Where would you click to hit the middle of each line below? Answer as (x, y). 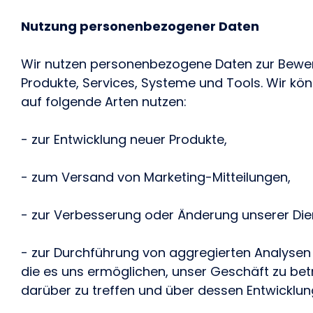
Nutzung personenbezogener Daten (140, 26)
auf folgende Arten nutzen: (104, 102)
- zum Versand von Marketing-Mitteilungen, (156, 177)
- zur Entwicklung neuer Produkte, (124, 139)
